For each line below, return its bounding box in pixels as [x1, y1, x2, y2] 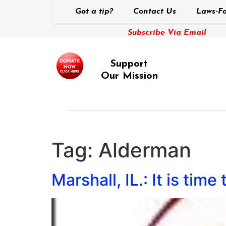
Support [110, 59, 148, 69]
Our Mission [100, 71, 158, 81]
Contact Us [133, 8, 176, 16]
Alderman [98, 138, 191, 162]
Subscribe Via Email [127, 29, 206, 37]
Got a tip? [75, 8, 113, 16]
